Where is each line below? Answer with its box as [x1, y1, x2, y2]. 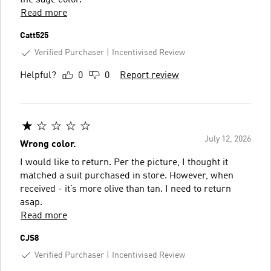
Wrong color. [20, 139, 76, 149]
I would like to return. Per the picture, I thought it [20, 157, 228, 168]
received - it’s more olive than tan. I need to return [20, 184, 231, 194]
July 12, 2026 [204, 134, 251, 143]
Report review [120, 70, 179, 80]
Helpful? [20, 70, 56, 80]
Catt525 [20, 31, 48, 40]
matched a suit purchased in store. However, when [20, 171, 233, 181]
